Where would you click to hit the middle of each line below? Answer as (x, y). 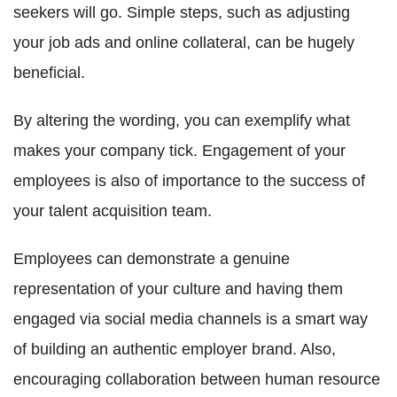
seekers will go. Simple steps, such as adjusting (182, 13)
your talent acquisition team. (113, 211)
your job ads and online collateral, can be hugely (184, 43)
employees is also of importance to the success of (189, 181)
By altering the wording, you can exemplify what (182, 121)
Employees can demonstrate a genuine (152, 259)
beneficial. (49, 73)
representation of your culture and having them (178, 289)
